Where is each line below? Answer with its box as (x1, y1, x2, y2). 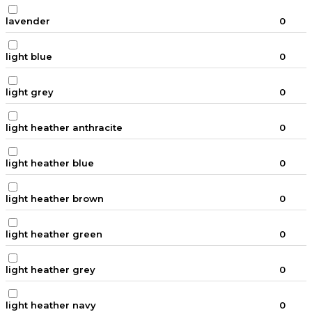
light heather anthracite (6, 122, 123, 134)
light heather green (6, 228, 102, 240)
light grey (6, 86, 54, 98)
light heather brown (6, 193, 104, 205)
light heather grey (6, 264, 95, 276)
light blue (6, 51, 52, 63)
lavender (6, 15, 50, 27)
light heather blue (6, 157, 94, 169)
